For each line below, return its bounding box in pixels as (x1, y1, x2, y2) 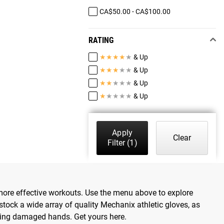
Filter (107, 138, 125, 148)
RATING (88, 35, 113, 45)
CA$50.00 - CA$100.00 (99, 7, 170, 15)
